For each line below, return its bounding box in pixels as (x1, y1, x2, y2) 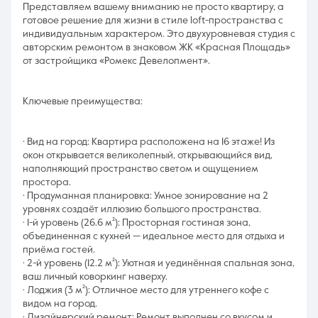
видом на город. (23, 299, 97, 309)
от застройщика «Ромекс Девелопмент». (23, 56, 210, 66)
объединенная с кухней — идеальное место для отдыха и (23, 231, 285, 241)
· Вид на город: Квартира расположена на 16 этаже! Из (23, 137, 275, 147)
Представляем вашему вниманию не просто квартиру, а (23, 2, 284, 12)
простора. (23, 177, 71, 187)
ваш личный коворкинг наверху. (23, 272, 168, 282)
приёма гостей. (23, 245, 95, 255)
